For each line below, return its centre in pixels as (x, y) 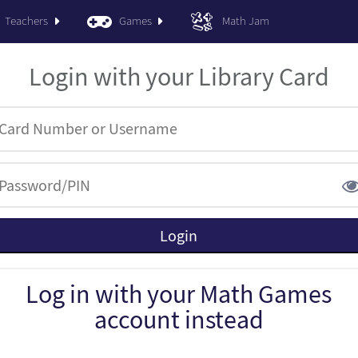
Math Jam (246, 21)
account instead (179, 320)
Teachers (27, 21)
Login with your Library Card (179, 77)
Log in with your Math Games (179, 294)
